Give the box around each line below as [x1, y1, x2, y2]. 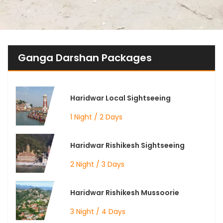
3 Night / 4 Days [70, 207, 125, 217]
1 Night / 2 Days [70, 112, 122, 122]
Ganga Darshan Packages [18, 51, 152, 65]
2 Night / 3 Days [70, 159, 124, 170]
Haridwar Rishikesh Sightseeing [70, 140, 185, 151]
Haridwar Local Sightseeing [70, 93, 171, 104]
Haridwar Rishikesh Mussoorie [70, 188, 179, 198]
